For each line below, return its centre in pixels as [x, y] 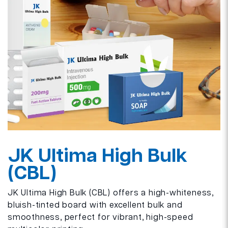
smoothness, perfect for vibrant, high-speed [101, 218]
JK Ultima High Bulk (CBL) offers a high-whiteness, [111, 193]
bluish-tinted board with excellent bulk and [95, 205]
